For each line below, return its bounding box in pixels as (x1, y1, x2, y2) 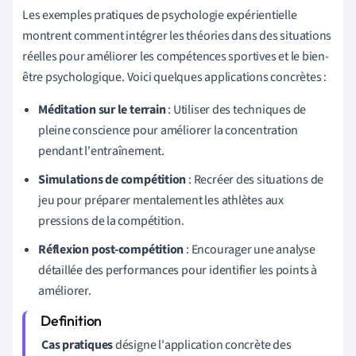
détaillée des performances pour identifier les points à (38, 261, 317, 279)
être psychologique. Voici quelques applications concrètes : (22, 68, 327, 86)
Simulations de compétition (38, 170, 187, 188)
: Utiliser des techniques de (165, 100, 307, 118)
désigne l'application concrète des (113, 335, 292, 354)
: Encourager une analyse (184, 240, 315, 258)
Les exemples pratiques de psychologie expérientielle (22, 6, 297, 24)
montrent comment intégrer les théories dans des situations (22, 26, 332, 44)
